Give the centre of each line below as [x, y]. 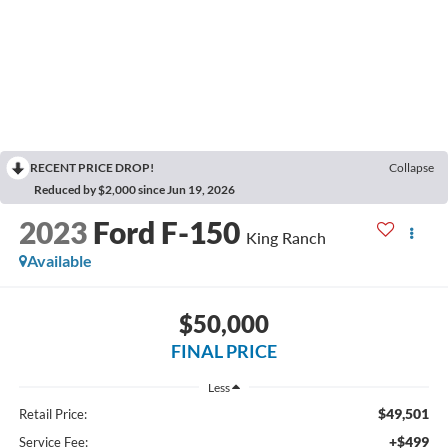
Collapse [411, 168]
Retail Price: [52, 413]
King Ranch [285, 238]
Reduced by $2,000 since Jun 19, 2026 [134, 190]
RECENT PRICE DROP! [92, 168]
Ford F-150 [166, 232]
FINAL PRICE [224, 350]
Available [59, 261]
